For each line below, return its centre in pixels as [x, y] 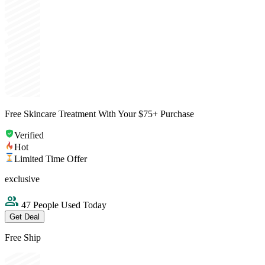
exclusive [22, 179]
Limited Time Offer [51, 159]
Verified [29, 135]
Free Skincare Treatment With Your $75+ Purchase [99, 114]
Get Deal [25, 217]
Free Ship [23, 238]
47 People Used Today [63, 205]
